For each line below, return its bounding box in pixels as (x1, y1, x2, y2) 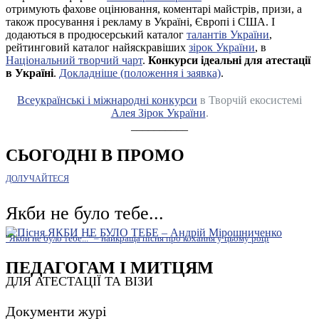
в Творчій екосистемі (197, 93, 302, 106)
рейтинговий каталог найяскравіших (6, 41, 189, 53)
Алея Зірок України (110, 106, 206, 119)
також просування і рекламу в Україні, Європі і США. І (6, 15, 275, 28)
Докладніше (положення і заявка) (59, 66, 221, 79)
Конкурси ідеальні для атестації (148, 53, 310, 66)
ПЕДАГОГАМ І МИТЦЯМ (6, 258, 214, 278)
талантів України (187, 28, 269, 41)
